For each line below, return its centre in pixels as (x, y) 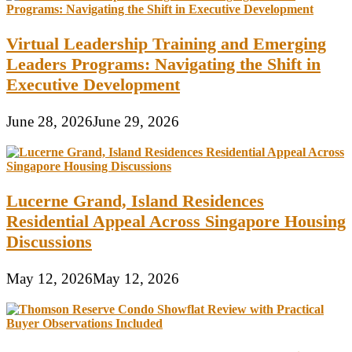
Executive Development (93, 85)
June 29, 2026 (136, 121)
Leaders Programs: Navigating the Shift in (163, 64)
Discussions (49, 242)
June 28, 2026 (49, 121)
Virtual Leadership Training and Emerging (166, 44)
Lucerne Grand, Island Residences (135, 201)
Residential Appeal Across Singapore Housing (176, 222)
